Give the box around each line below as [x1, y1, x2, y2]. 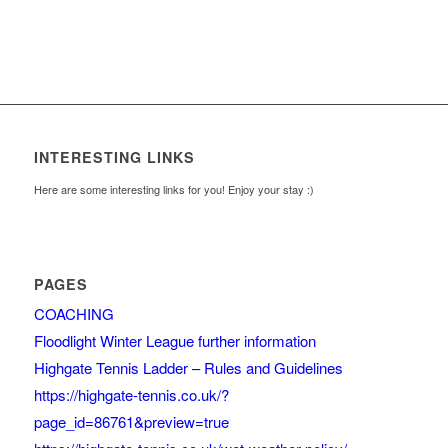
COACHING [33, 302, 114, 324]
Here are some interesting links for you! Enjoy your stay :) [33, 180, 314, 197]
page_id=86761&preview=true [33, 410, 229, 432]
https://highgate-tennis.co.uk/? [33, 383, 229, 405]
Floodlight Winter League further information [33, 329, 316, 351]
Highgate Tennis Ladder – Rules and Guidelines [33, 356, 343, 378]
